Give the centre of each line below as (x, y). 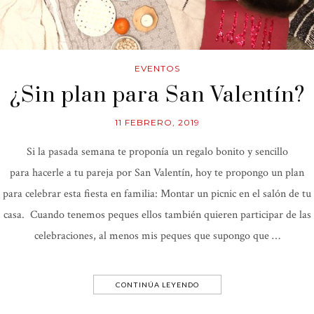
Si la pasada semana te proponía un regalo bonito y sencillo (157, 152)
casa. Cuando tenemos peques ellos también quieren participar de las (157, 215)
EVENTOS (157, 69)
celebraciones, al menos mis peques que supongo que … (157, 236)
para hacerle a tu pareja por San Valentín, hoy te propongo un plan (157, 173)
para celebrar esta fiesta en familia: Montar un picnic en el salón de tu (157, 194)
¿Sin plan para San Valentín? (157, 96)
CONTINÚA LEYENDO (157, 285)
